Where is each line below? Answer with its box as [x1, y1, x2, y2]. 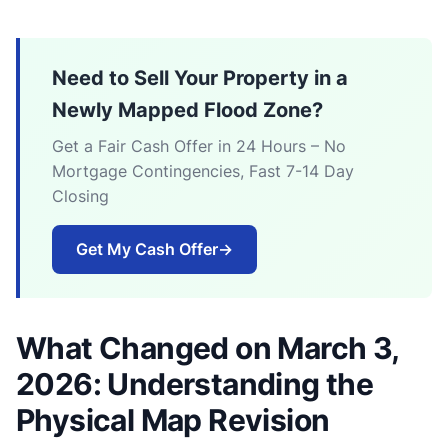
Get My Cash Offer [76, 238, 218, 259]
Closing [52, 185, 109, 206]
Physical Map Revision [16, 401, 330, 438]
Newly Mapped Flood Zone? [52, 97, 323, 122]
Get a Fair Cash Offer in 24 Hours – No [52, 135, 346, 156]
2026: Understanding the [16, 365, 374, 402]
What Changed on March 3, [16, 329, 399, 366]
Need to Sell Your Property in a [52, 65, 348, 90]
